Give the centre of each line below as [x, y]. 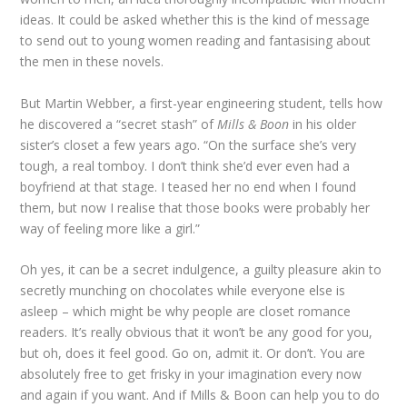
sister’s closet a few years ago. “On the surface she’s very [189, 144]
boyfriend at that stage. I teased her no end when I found [189, 186]
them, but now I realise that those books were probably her [195, 207]
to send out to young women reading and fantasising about [196, 41]
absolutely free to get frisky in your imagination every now [191, 374]
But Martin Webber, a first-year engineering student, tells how [202, 103]
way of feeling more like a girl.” [110, 228]
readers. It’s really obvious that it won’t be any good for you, [197, 333]
